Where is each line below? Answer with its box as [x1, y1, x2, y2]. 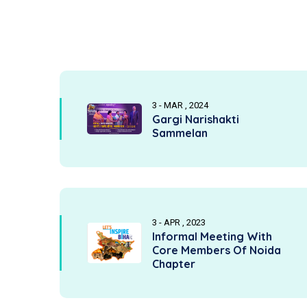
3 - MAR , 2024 [152, 100, 208, 110]
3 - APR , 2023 [152, 217, 206, 228]
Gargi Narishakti [152, 112, 239, 126]
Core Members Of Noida [152, 243, 281, 257]
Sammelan [152, 126, 208, 140]
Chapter [152, 257, 195, 271]
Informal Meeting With [152, 230, 272, 243]
